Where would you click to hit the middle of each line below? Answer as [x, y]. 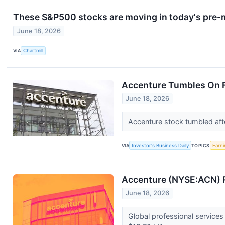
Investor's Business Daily [160, 145]
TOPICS [201, 145]
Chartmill [33, 51]
